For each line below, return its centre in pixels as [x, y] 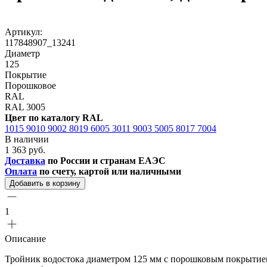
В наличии [27, 139]
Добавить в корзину [45, 183]
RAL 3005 [25, 107]
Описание [25, 238]
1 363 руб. [25, 150]
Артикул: [24, 32]
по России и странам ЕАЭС [105, 160]
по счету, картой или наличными [109, 171]
